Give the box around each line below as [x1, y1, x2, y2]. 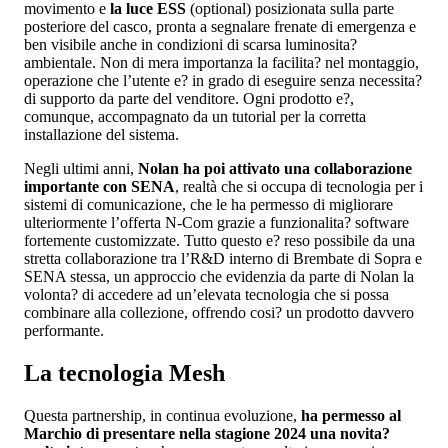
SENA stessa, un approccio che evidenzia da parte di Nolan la [24, 267, 414, 285]
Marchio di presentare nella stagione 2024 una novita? [24, 424, 390, 442]
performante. [24, 321, 104, 339]
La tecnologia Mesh [24, 359, 225, 386]
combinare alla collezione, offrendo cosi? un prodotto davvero [24, 303, 414, 321]
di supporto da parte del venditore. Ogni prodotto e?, [24, 89, 354, 107]
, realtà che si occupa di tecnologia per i [175, 177, 423, 195]
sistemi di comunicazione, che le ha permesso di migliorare [24, 195, 393, 213]
